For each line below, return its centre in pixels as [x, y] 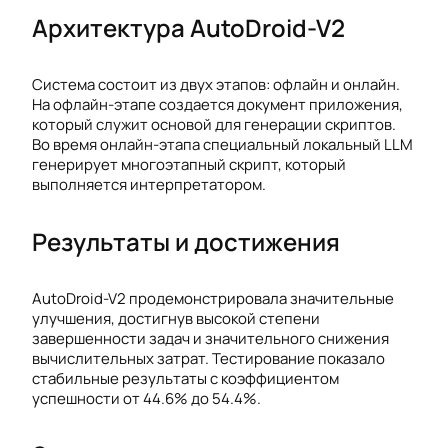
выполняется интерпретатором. [149, 184]
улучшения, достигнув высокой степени [176, 318]
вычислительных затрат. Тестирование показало [208, 358]
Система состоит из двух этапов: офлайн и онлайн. [216, 84]
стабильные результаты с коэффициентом [185, 378]
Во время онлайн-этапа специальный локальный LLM [222, 144]
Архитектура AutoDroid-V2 [188, 27]
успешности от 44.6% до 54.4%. [146, 398]
